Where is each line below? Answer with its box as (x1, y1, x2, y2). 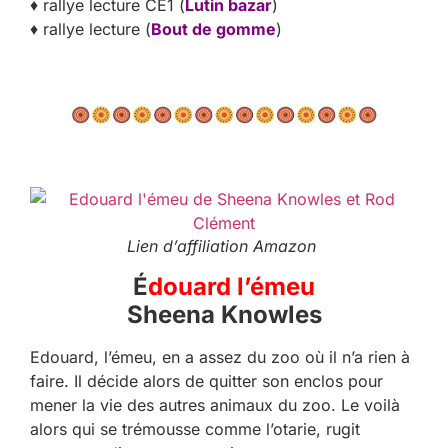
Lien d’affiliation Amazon (127, 236, 321, 257)
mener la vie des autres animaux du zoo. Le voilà (30, 395, 400, 416)
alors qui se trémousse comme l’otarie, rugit (30, 419, 360, 440)
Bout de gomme (151, 19, 276, 40)
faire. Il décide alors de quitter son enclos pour (30, 371, 383, 392)
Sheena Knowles (126, 300, 322, 330)
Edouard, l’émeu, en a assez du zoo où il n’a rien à (30, 347, 410, 368)
